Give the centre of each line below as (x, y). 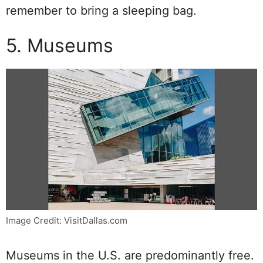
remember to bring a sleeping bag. (103, 10)
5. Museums (60, 45)
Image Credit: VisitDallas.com (67, 220)
